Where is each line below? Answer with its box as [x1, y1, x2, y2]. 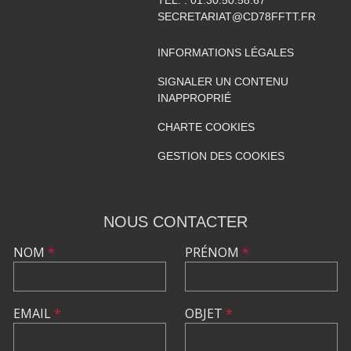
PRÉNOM [185, 243, 242, 261]
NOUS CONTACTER [103, 212, 248, 230]
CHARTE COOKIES [157, 120, 255, 133]
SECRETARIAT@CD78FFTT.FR [157, 9, 316, 23]
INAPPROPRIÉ [157, 91, 231, 104]
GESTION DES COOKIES [157, 149, 284, 162]
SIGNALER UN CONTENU [157, 74, 288, 88]
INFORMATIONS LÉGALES [157, 45, 294, 59]
